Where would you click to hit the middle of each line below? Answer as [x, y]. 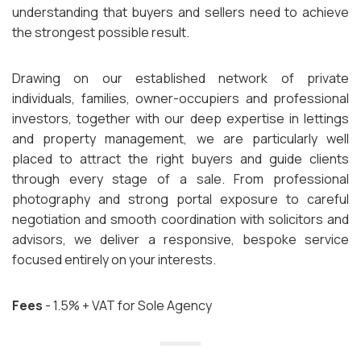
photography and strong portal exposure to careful [180, 199]
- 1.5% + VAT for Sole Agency [127, 306]
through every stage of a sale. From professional [180, 179]
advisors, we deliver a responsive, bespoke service [180, 240]
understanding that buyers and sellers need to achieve [180, 12]
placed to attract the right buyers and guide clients [180, 159]
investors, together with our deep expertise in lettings [180, 119]
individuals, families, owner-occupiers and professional [180, 99]
